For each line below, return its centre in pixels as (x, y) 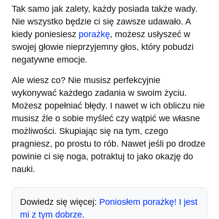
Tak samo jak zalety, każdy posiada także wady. (105, 9)
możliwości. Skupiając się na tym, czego (90, 131)
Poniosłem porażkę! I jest (148, 202)
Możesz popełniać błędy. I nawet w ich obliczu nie (108, 105)
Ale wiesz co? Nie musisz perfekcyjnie (86, 80)
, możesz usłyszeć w (150, 34)
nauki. (23, 169)
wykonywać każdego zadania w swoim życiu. (99, 93)
